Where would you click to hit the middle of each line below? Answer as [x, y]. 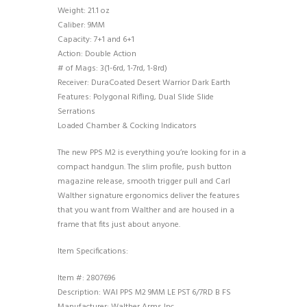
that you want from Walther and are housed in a [146, 211]
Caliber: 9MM [81, 26]
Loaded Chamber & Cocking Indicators [127, 126]
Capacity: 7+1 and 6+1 [96, 40]
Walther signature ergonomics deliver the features [149, 196]
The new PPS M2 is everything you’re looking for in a [152, 153]
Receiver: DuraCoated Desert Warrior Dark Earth [144, 83]
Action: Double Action [97, 54]
